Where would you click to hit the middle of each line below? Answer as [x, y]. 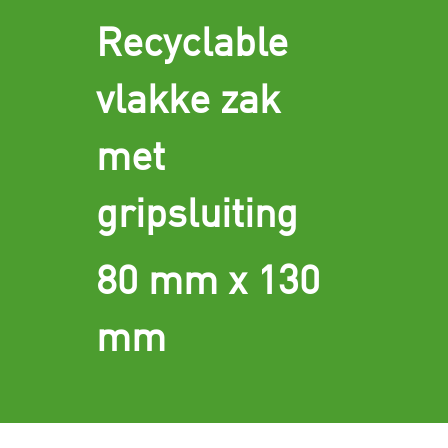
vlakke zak [188, 97]
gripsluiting [197, 211]
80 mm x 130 [208, 278]
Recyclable [192, 40]
